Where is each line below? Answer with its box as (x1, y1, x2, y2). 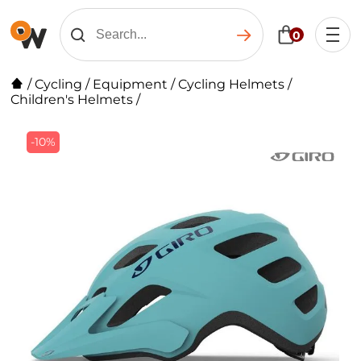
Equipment (93, 77, 168, 92)
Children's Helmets (10, 92, 134, 107)
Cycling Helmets (178, 77, 285, 92)
